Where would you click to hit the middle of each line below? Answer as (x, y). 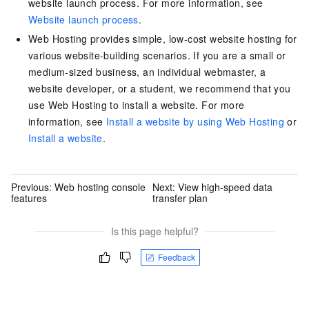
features (29, 198)
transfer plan (180, 198)
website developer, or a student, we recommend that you (160, 89)
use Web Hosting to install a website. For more (137, 105)
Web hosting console (100, 187)
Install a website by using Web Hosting (195, 122)
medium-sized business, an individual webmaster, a (147, 72)
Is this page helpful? (154, 231)
